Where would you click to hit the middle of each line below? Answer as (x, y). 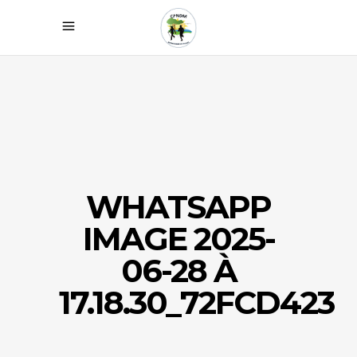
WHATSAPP (178, 207)
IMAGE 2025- (178, 239)
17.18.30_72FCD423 (196, 302)
